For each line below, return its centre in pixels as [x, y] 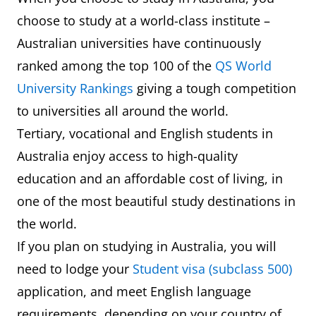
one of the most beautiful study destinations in [156, 201]
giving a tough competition [215, 88]
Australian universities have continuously [139, 43]
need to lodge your [75, 269]
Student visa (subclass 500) [212, 269]
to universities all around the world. [123, 111]
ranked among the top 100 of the [116, 66]
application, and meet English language [134, 291]
